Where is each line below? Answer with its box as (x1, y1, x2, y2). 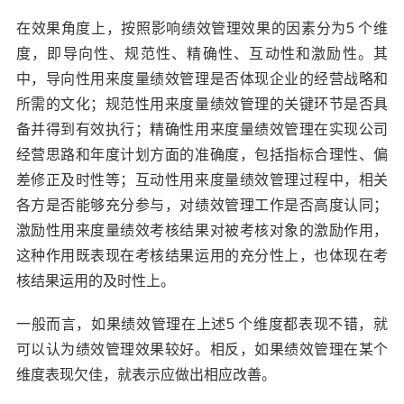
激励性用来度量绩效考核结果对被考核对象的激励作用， (15, 223, 389, 238)
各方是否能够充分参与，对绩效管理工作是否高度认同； (15, 197, 389, 213)
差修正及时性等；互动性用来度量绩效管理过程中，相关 (15, 172, 389, 188)
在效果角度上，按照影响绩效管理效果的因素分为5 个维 (15, 21, 389, 36)
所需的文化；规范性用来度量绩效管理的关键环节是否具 (15, 96, 389, 112)
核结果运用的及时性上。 (15, 273, 175, 289)
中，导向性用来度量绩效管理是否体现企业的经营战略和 (15, 71, 389, 87)
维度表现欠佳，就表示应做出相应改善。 (15, 367, 276, 382)
